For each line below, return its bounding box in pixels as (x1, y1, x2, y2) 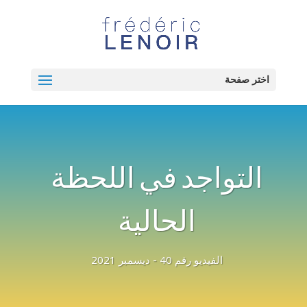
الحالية (118, 210, 196, 236)
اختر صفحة (225, 74, 270, 86)
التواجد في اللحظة (51, 167, 263, 193)
